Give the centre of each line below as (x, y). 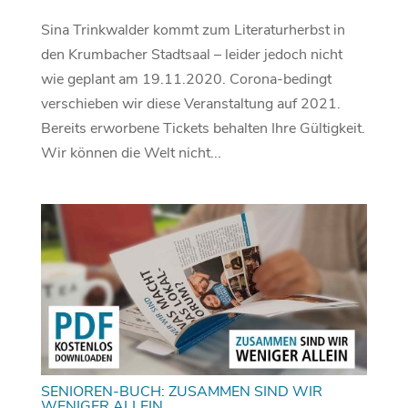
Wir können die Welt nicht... (131, 153)
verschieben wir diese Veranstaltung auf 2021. (190, 104)
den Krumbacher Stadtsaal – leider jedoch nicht (191, 55)
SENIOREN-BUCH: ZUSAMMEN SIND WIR (181, 391)
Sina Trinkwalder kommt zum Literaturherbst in (193, 31)
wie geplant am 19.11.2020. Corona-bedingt (186, 80)
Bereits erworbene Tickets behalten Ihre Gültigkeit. (203, 129)
